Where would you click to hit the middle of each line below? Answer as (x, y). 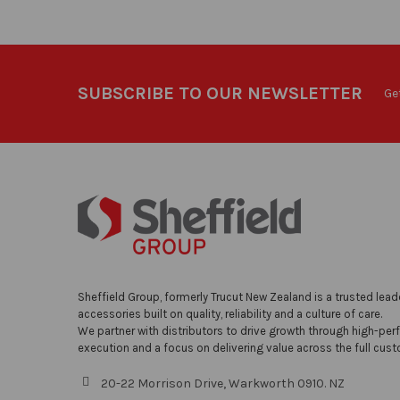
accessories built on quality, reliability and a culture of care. (229, 313)
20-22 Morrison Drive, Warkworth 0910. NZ (222, 383)
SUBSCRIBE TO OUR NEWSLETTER (220, 94)
